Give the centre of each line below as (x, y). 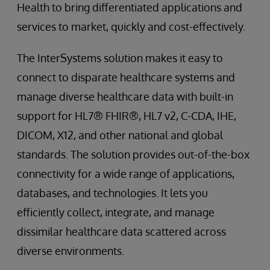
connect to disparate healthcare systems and (126, 77)
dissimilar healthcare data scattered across (121, 231)
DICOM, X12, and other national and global (120, 135)
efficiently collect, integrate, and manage (116, 212)
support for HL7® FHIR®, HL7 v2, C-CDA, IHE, (127, 115)
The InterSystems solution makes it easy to (120, 58)
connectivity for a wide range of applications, (126, 173)
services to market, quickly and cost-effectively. (131, 26)
